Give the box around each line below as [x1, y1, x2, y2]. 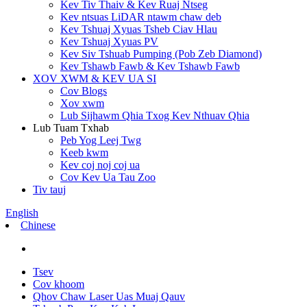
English [5, 207, 38, 219]
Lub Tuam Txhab [33, 122, 109, 134]
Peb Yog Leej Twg [60, 134, 141, 146]
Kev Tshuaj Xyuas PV [60, 36, 158, 47]
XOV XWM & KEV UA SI [33, 73, 156, 84]
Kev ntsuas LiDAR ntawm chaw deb [60, 11, 221, 23]
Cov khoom [33, 278, 84, 290]
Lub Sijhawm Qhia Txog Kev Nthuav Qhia [60, 110, 249, 121]
